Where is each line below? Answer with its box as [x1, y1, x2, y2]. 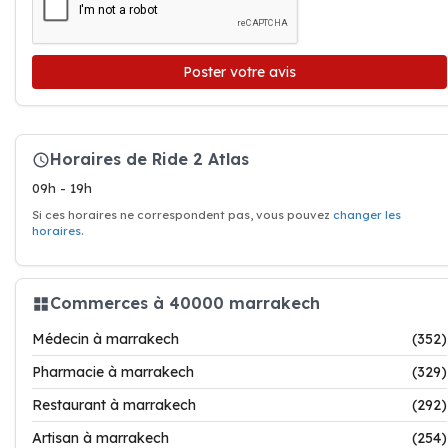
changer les [333, 207, 401, 222]
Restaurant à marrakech [32, 395, 196, 414]
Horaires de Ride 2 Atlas [50, 149, 249, 170]
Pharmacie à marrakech [32, 362, 194, 381]
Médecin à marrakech [32, 329, 179, 348]
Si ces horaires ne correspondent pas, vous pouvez [32, 207, 333, 222]
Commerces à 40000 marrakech [50, 293, 320, 314]
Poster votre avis [183, 62, 296, 81]
